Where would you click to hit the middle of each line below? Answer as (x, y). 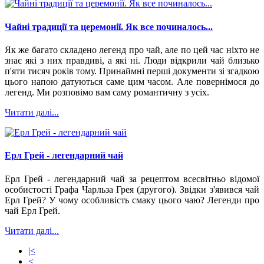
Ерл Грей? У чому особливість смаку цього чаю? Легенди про (132, 200)
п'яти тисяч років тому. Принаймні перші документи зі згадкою (132, 71)
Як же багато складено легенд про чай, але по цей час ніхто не (132, 50)
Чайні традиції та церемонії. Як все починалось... (109, 27)
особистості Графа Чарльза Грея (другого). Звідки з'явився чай (132, 189)
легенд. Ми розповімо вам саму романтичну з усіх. (107, 92)
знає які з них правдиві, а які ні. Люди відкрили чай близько (132, 60)
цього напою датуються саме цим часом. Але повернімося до (132, 82)
